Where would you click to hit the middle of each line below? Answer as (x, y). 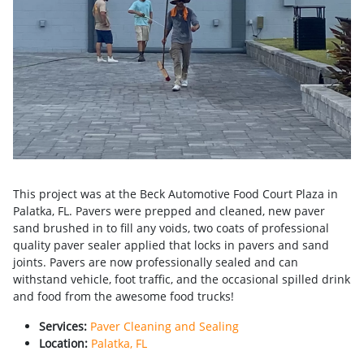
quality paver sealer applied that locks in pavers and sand (171, 245)
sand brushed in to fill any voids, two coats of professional (171, 227)
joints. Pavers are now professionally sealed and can (156, 262)
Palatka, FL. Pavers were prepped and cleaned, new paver (169, 210)
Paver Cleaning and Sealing (165, 326)
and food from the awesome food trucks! (123, 296)
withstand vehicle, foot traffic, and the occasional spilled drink (182, 279)
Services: (63, 326)
